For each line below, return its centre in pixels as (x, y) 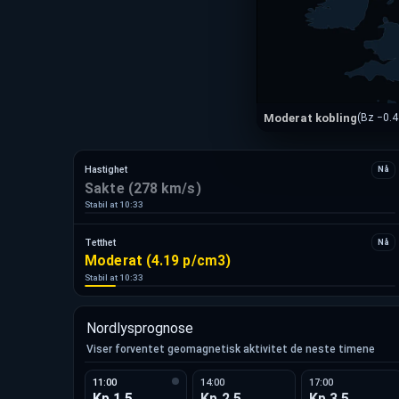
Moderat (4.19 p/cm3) (158, 261)
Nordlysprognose (140, 328)
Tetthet (101, 242)
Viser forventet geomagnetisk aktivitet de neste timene (231, 349)
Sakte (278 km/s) (143, 188)
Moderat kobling (310, 118)
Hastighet (106, 170)
